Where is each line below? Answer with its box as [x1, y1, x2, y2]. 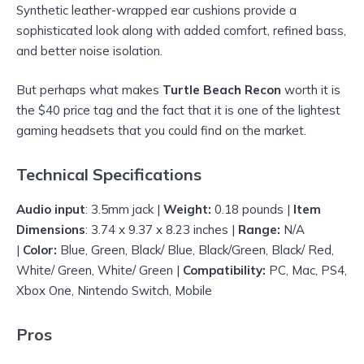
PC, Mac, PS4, [266, 262, 347, 279]
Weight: [163, 201, 211, 218]
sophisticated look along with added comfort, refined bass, [16, 23, 346, 39]
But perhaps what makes [16, 82, 162, 98]
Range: [238, 222, 280, 238]
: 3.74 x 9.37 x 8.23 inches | [85, 222, 238, 238]
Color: [23, 242, 57, 258]
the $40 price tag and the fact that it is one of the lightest [16, 102, 340, 119]
